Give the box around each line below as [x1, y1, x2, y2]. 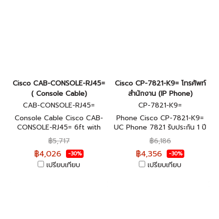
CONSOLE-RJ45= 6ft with [17, 122, 101, 132]
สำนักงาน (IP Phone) [128, 88, 193, 99]
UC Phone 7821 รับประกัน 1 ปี [114, 122, 206, 132]
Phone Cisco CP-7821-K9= [116, 113, 204, 123]
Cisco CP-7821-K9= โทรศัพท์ [114, 78, 206, 88]
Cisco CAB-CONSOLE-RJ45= [13, 78, 105, 88]
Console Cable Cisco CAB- [15, 113, 103, 123]
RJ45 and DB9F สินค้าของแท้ [14, 131, 104, 142]
